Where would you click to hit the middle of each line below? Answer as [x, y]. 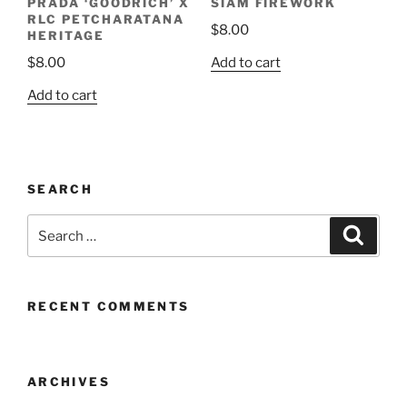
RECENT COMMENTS [109, 307]
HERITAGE [66, 35]
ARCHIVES [69, 381]
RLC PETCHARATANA [106, 19]
